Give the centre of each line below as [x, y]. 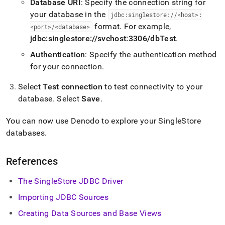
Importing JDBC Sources [64, 197]
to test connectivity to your [153, 87]
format [106, 26]
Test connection [73, 87]
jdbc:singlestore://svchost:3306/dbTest [103, 38]
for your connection [66, 67]
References [32, 161]
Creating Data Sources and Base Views [90, 213]
